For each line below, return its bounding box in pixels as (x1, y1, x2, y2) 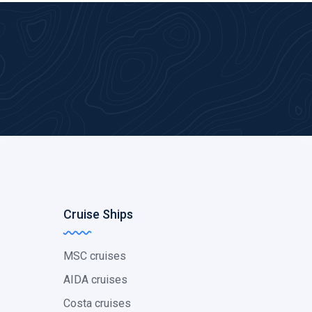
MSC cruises (63, 249, 126, 263)
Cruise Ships (63, 207, 133, 221)
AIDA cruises (63, 273, 127, 286)
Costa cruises (63, 297, 131, 310)
